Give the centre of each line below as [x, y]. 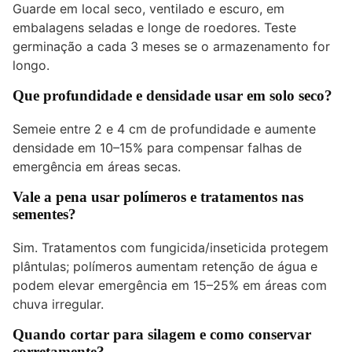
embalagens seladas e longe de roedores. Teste [154, 28]
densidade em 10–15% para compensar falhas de [157, 148]
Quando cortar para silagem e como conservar [162, 334]
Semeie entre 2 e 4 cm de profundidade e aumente [164, 129]
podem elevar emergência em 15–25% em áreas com [170, 285]
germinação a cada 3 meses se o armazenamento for [171, 47]
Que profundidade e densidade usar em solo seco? [172, 96]
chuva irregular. [58, 304]
